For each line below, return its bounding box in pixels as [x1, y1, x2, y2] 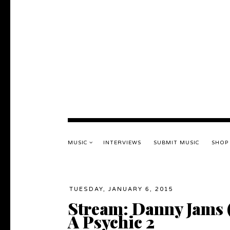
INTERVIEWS [103, 140, 141, 146]
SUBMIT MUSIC [154, 140, 199, 146]
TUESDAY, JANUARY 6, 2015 [69, 186, 174, 193]
